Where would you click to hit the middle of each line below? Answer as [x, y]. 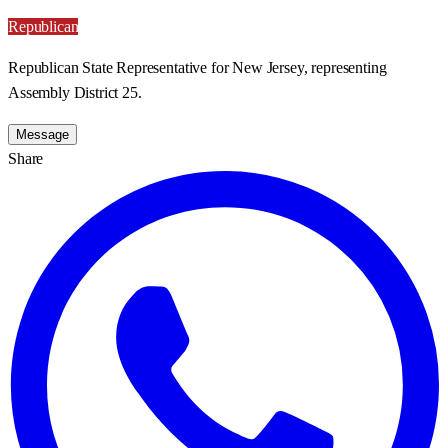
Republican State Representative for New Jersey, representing [197, 67]
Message [42, 134]
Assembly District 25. [75, 92]
